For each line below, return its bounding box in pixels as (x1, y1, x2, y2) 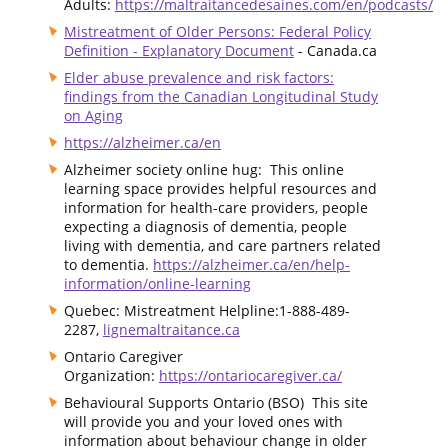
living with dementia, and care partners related (64, 235, 381, 255)
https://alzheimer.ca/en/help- (153, 254, 350, 274)
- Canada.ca (294, 40, 377, 60)
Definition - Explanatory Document (64, 40, 294, 60)
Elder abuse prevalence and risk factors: (64, 67, 334, 87)
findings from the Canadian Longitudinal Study (64, 86, 378, 106)
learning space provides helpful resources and (64, 178, 377, 198)
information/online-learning (64, 273, 251, 293)
